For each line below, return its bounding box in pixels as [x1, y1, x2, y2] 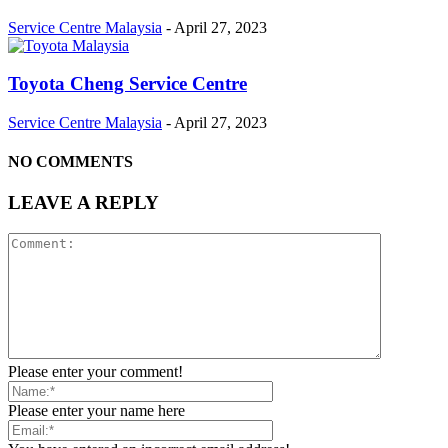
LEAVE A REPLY [8, 192, 159, 214]
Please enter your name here [8, 402, 185, 420]
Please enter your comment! [8, 363, 183, 381]
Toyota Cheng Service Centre [8, 73, 247, 95]
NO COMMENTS [8, 153, 133, 171]
